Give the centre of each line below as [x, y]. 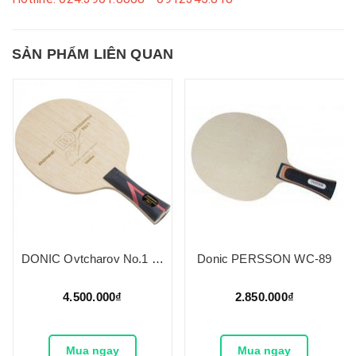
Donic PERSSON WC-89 [265, 259]
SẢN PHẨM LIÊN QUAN [93, 54]
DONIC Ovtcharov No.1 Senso [157, 259]
